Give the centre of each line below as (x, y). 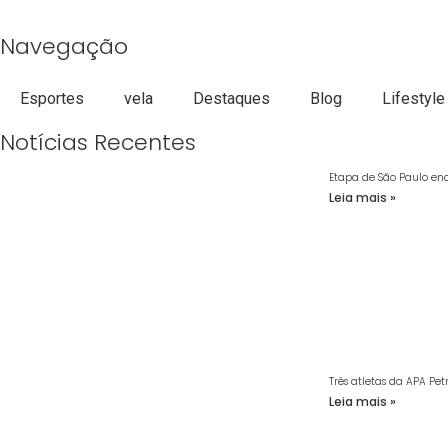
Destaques (231, 99)
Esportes (52, 99)
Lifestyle (413, 99)
